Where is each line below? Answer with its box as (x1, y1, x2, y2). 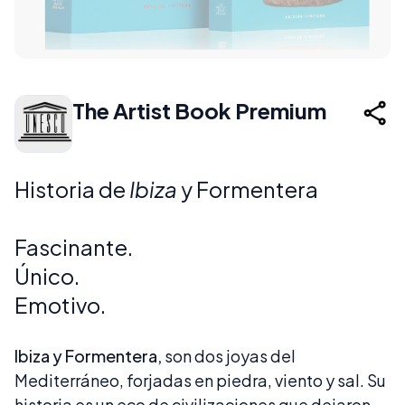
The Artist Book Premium (72, 97, 326, 124)
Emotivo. (14, 291, 109, 318)
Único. (14, 262, 80, 289)
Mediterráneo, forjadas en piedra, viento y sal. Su (14, 370, 386, 391)
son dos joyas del (162, 345, 296, 366)
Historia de (14, 175, 129, 202)
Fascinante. (14, 233, 133, 260)
